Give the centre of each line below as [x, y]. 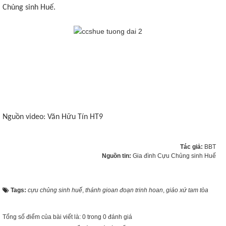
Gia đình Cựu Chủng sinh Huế [174, 156]
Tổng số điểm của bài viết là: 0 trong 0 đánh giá [67, 217]
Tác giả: [192, 147]
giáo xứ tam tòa [187, 190]
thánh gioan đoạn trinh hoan [124, 190]
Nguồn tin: [117, 156]
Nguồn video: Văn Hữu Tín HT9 [53, 117]
